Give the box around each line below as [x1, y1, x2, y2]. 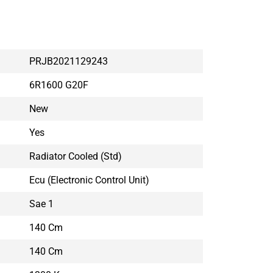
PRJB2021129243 [29, 55, 108, 67]
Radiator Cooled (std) [29, 150, 122, 162]
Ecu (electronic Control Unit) [29, 174, 150, 186]
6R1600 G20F [29, 79, 89, 91]
